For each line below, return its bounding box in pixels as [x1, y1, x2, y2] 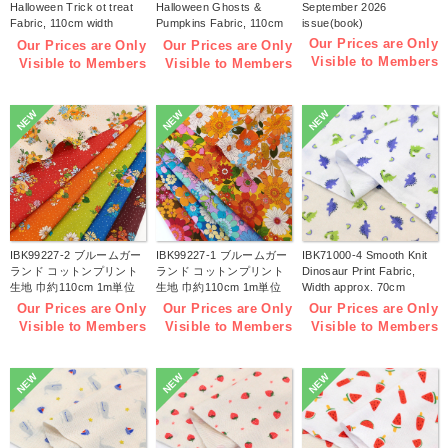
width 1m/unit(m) [156, 33, 242, 46]
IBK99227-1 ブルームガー [156, 248, 288, 261]
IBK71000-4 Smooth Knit [302, 248, 428, 261]
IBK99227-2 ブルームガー [10, 248, 142, 261]
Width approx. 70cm [302, 280, 405, 293]
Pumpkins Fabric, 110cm [156, 17, 284, 30]
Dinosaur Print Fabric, [302, 264, 416, 277]
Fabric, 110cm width [10, 17, 114, 30]
